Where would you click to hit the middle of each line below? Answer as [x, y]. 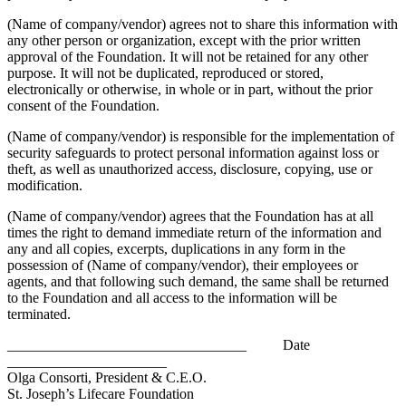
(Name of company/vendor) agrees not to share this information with [203, 24]
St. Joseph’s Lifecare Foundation [101, 394]
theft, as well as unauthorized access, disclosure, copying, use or [190, 169]
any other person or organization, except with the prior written [184, 41]
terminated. [39, 314]
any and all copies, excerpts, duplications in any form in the [176, 249]
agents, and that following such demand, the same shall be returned [198, 282]
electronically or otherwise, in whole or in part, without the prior [190, 90]
